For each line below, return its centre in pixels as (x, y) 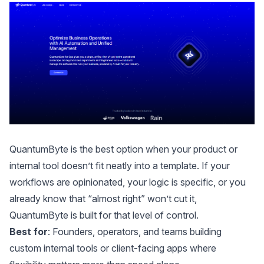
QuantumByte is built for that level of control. (104, 215)
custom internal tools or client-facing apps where (113, 248)
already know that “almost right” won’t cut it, (103, 198)
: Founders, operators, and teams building (135, 231)
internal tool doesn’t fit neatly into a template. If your (120, 165)
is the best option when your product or (153, 149)
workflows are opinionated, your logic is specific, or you (128, 182)
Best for (29, 231)
